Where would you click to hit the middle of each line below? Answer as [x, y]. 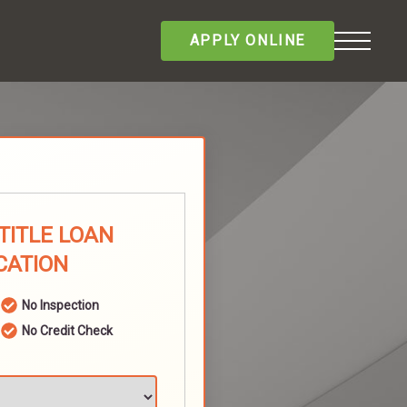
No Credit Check [67, 331]
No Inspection [60, 305]
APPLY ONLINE [247, 40]
